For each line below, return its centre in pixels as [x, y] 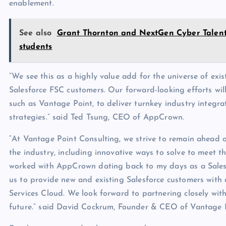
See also [36, 34]
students [36, 47]
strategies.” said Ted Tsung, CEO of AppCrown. [97, 118]
